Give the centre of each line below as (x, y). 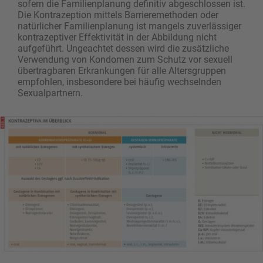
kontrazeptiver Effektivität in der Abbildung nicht (117, 38)
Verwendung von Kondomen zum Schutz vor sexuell (125, 60)
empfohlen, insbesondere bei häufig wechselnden (119, 82)
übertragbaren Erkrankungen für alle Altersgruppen (122, 71)
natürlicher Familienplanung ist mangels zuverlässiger (129, 26)
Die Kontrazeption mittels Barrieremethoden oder (118, 15)
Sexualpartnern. (50, 93)
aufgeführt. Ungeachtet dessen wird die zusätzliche (123, 49)
